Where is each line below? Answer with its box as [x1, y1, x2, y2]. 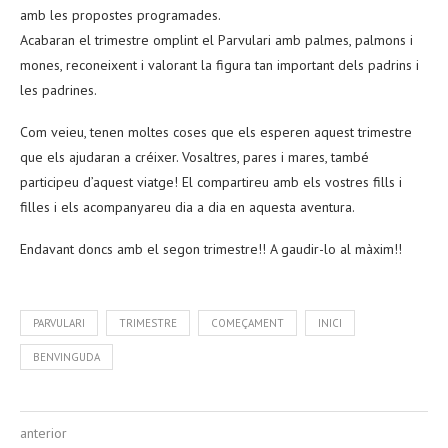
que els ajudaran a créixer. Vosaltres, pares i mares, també [20, 147, 369, 166]
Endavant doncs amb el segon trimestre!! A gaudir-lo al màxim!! [20, 239, 402, 258]
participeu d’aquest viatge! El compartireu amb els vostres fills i [20, 172, 402, 191]
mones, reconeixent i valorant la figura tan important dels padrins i [20, 55, 419, 74]
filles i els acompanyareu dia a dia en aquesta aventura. [20, 197, 355, 216]
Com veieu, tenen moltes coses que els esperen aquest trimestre [20, 122, 412, 141]
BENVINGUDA [33, 349, 100, 364]
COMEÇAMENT [211, 315, 284, 330]
